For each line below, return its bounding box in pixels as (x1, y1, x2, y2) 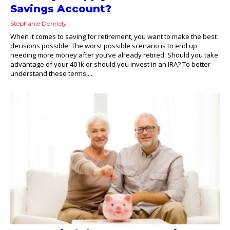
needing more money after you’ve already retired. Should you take (10, 50, 218, 60)
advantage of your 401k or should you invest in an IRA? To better (10, 59, 210, 69)
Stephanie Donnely (10, 19, 67, 27)
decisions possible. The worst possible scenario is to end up (10, 41, 197, 50)
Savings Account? (10, 2, 111, 15)
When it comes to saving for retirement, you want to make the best (10, 31, 217, 41)
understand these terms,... (10, 68, 92, 78)
